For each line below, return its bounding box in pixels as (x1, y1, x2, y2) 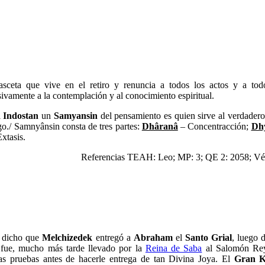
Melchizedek (42, 232, 93, 243)
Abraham (133, 232, 173, 243)
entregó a (92, 232, 134, 243)
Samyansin (53, 111, 98, 121)
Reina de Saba (145, 243, 202, 253)
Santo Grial (185, 232, 232, 243)
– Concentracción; (177, 121, 251, 131)
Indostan (3, 111, 39, 121)
